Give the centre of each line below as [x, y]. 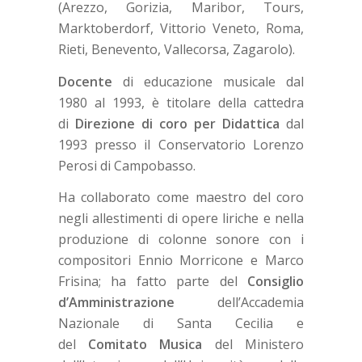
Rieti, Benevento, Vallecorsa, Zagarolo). [176, 50]
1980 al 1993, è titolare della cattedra [181, 102]
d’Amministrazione [116, 303]
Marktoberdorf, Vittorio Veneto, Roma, [181, 29]
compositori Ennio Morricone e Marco [181, 261]
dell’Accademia [239, 303]
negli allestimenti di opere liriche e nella [181, 219]
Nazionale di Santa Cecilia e [181, 324]
